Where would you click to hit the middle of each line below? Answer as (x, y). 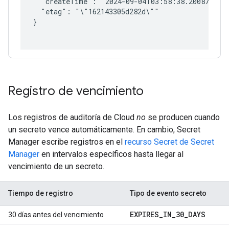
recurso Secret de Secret (169, 142)
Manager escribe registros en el (66, 142)
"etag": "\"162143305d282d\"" (96, 12)
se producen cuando (183, 117)
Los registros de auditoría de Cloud (72, 117)
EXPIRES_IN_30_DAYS (168, 214)
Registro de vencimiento (76, 91)
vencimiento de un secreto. (56, 166)
